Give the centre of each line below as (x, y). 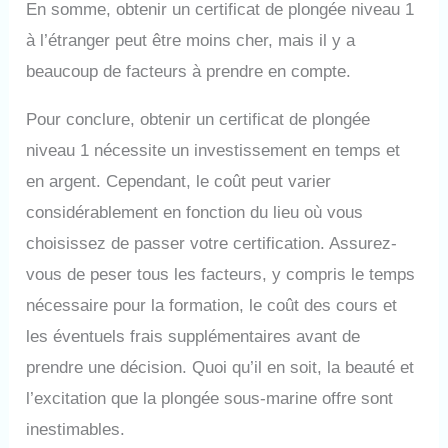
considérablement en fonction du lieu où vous (195, 212)
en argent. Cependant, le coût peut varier (179, 181)
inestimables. (76, 429)
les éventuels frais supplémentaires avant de (193, 336)
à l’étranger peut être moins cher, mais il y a (191, 40)
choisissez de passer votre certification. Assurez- (212, 243)
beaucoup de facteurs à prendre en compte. (189, 71)
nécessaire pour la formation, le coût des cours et (212, 305)
